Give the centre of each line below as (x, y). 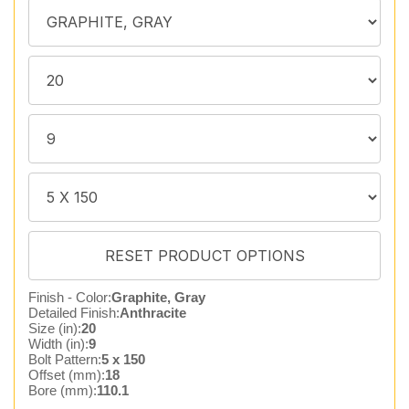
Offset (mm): (67, 375)
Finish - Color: (70, 297)
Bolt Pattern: (65, 359)
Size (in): (55, 328)
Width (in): (58, 344)
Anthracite (153, 313)
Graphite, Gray (158, 297)
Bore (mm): (63, 390)
